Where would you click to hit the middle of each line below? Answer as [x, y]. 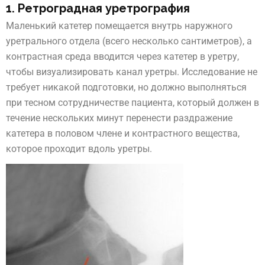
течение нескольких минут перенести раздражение [119, 118]
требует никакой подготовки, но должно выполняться [126, 87]
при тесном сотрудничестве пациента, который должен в [132, 102]
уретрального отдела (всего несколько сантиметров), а [129, 41]
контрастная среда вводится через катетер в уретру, [122, 56]
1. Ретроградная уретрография [98, 9]
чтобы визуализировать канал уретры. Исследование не [132, 72]
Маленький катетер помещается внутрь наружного [119, 25]
